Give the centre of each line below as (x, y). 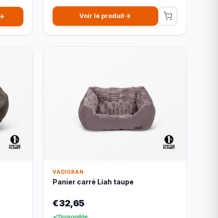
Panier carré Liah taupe (93, 182)
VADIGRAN (68, 172)
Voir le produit (102, 16)
